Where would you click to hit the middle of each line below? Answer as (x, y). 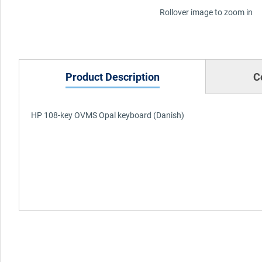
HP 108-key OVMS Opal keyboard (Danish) (108, 115)
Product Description (112, 76)
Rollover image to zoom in (206, 12)
